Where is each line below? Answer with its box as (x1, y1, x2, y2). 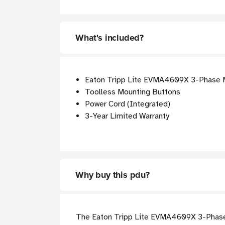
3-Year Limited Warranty (85, 111, 170, 122)
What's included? (75, 31, 144, 45)
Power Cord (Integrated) (85, 99, 171, 109)
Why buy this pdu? (75, 168, 150, 182)
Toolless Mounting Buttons (85, 87, 181, 97)
